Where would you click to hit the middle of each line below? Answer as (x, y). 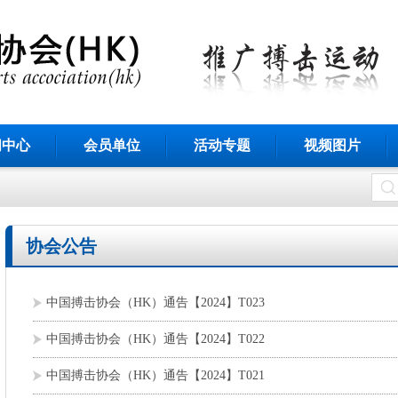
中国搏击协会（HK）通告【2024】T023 (155, 302)
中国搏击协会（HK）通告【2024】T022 (155, 339)
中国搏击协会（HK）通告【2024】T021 (155, 375)
